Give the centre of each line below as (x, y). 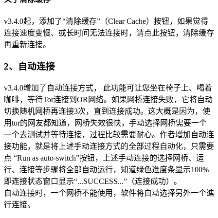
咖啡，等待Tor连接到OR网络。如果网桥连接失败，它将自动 (108, 99)
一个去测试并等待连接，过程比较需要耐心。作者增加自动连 (109, 134)
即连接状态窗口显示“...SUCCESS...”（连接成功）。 (93, 181)
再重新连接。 (27, 45)
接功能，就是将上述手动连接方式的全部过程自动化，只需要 (109, 146)
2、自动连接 (29, 67)
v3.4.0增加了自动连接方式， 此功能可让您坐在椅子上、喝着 (108, 88)
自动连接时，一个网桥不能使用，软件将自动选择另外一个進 (109, 193)
